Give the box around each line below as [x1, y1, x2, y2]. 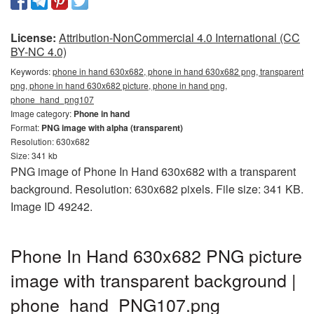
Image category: [11, 107, 74, 120]
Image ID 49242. [11, 198, 93, 215]
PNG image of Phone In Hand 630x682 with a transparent [11, 163, 296, 180]
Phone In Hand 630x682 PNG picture [11, 243, 302, 268]
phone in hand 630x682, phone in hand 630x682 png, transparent [53, 65, 303, 78]
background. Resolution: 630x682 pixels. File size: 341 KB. [11, 181, 303, 198]
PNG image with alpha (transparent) [41, 121, 183, 135]
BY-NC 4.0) [11, 43, 67, 60]
